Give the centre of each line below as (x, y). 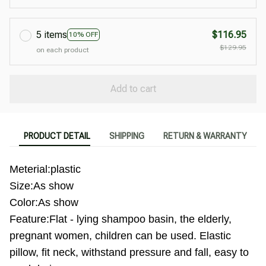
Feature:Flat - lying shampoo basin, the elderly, (121, 219)
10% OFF (83, 35)
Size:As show (42, 186)
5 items (52, 34)
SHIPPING (127, 136)
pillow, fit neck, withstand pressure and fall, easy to (129, 252)
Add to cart (133, 89)
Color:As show (44, 202)
